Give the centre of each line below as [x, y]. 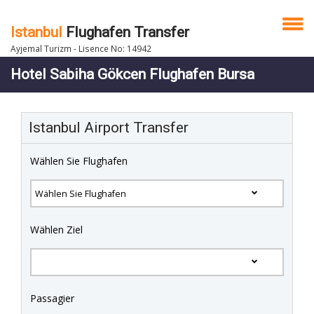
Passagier [52, 298]
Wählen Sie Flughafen [79, 161]
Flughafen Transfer [126, 32]
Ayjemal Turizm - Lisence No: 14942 [81, 48]
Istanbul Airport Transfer [109, 128]
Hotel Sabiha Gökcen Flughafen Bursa [132, 74]
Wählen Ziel [56, 229]
